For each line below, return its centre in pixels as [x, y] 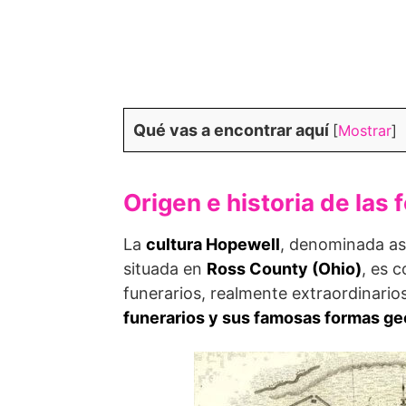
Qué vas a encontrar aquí [231, 130]
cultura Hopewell [213, 244]
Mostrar [365, 130]
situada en [165, 269]
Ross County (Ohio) [284, 269]
